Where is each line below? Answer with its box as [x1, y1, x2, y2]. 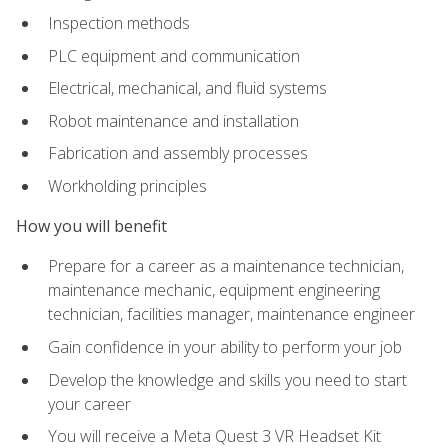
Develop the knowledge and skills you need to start [48, 368, 407, 391]
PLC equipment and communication [48, 44, 300, 67]
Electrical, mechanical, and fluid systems [48, 77, 327, 100]
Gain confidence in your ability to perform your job [48, 336, 402, 359]
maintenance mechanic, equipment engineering [48, 279, 380, 302]
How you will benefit [16, 215, 167, 238]
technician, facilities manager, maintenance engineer [48, 303, 415, 326]
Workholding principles [48, 174, 207, 197]
